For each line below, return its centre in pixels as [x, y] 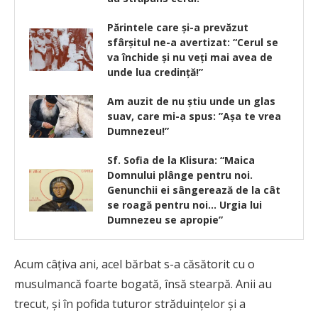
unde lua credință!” [155, 72]
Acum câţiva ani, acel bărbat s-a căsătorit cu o [135, 264]
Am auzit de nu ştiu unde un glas [191, 101]
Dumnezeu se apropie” [165, 220]
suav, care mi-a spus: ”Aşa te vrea [194, 116]
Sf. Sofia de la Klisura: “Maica [181, 160]
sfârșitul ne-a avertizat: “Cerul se [193, 42]
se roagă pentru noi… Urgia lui [185, 205]
